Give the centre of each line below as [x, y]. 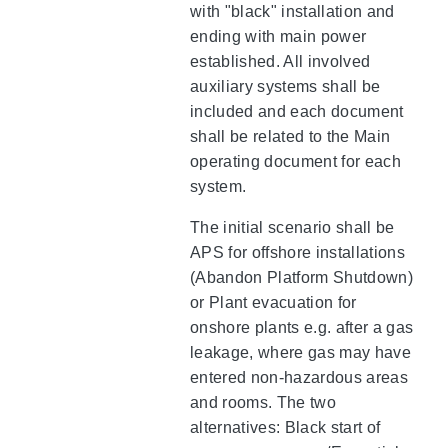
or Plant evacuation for [273, 302]
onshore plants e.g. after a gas [302, 327]
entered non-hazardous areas [299, 377]
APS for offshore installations [297, 252]
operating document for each [295, 161]
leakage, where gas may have [300, 352]
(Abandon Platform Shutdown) [301, 277]
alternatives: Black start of [285, 427]
